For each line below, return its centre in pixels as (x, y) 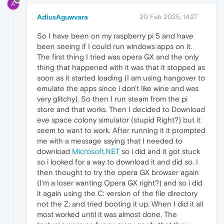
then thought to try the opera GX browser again (118, 172)
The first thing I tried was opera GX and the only (118, 56)
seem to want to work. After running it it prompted (121, 130)
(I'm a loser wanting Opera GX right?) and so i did (120, 182)
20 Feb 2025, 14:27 (168, 16)
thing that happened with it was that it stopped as (121, 67)
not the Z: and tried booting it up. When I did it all (120, 203)
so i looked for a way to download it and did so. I (117, 161)
